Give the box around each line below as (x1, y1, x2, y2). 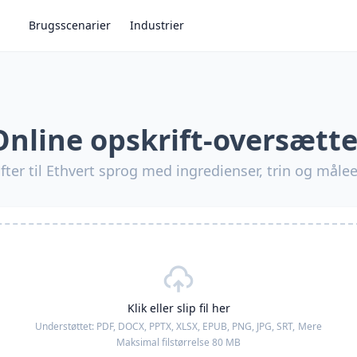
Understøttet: (35, 320, 96, 333)
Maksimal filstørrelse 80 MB (116, 335, 241, 349)
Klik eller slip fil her (127, 300, 230, 316)
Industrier (130, 18, 184, 33)
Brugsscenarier (29, 18, 111, 33)
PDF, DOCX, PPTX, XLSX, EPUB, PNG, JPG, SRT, (96, 320, 295, 333)
